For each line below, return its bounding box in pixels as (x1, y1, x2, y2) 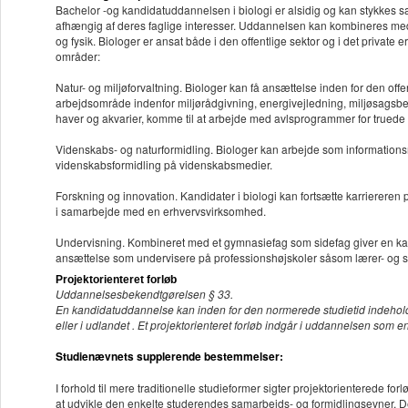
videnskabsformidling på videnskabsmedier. (56, 157, 275, 173)
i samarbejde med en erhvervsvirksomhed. (56, 203, 266, 219)
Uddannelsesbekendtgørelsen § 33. (56, 286, 233, 302)
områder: (56, 48, 100, 65)
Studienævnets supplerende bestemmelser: (56, 348, 283, 365)
